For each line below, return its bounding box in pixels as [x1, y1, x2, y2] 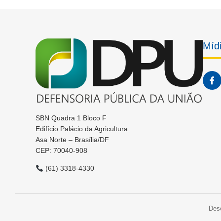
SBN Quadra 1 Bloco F [36, 114, 107, 122]
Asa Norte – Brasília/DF [36, 136, 109, 144]
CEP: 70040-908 [36, 147, 87, 155]
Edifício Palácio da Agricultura [36, 125, 128, 133]
